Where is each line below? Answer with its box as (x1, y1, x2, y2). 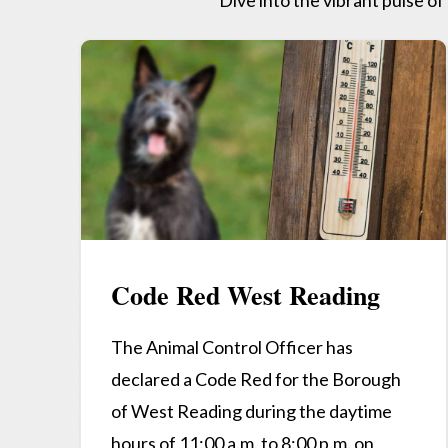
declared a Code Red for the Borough (111, 368, 401, 391)
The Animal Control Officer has (111, 336, 353, 359)
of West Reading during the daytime (111, 400, 392, 423)
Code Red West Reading (111, 276, 380, 315)
